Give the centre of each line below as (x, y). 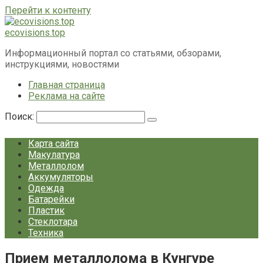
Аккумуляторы (61, 177)
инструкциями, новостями (62, 64)
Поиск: (21, 117)
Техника (46, 233)
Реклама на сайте (67, 96)
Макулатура (54, 155)
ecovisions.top (35, 33)
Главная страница (67, 85)
